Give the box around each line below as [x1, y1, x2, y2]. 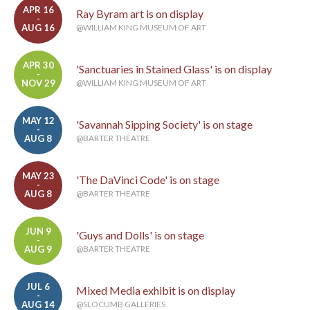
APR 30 [22, 60, 54, 71]
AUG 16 [21, 22, 55, 34]
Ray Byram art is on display [76, 7, 203, 21]
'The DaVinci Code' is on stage [76, 173, 219, 187]
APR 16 [22, 4, 54, 16]
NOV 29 [21, 77, 55, 89]
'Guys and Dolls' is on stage [76, 228, 204, 242]
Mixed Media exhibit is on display [76, 284, 235, 298]
